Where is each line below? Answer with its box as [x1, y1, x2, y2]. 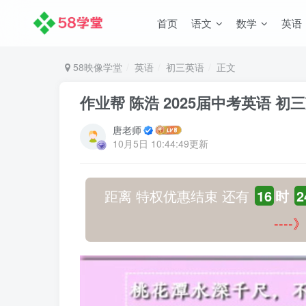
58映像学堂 [70, 60, 122, 74]
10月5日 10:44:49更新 [113, 137, 208, 150]
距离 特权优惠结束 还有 [105, 186, 253, 206]
